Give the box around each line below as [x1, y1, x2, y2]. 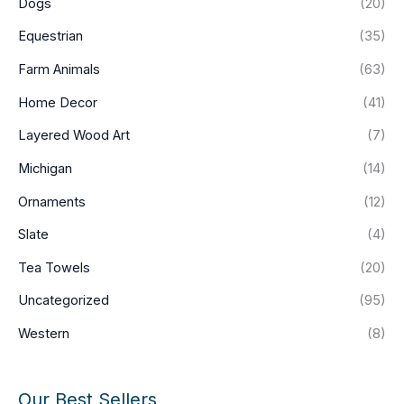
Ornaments [18, 193, 86, 210]
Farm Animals [18, 60, 100, 78]
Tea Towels [18, 259, 90, 276]
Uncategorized [18, 292, 109, 309]
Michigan [18, 160, 72, 177]
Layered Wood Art [18, 127, 130, 144]
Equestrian [18, 28, 83, 45]
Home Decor [18, 94, 97, 111]
